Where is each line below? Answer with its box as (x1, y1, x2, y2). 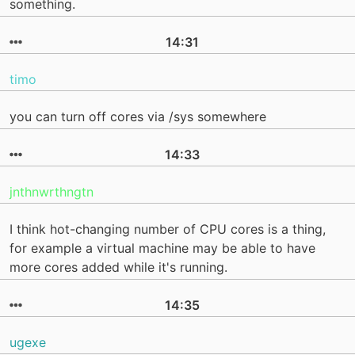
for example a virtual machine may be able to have (10, 240, 315, 257)
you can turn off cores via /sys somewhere (10, 109, 266, 125)
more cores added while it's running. (10, 259, 227, 276)
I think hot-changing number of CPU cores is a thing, (10, 221, 326, 238)
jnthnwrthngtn (10, 184, 94, 200)
